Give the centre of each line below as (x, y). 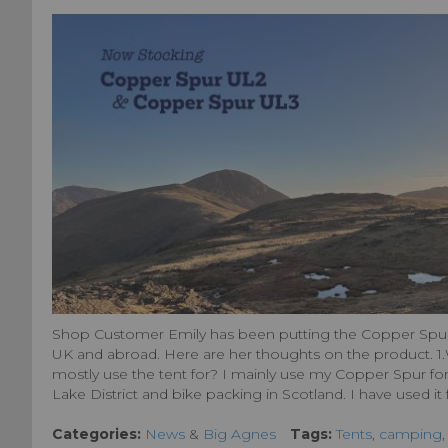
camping (410, 434)
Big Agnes (239, 434)
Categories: (96, 434)
